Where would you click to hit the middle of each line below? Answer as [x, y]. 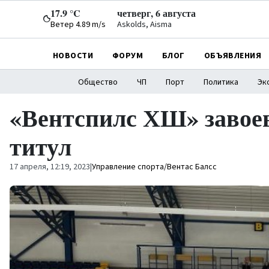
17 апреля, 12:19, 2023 [50, 167]
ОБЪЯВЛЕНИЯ [232, 56]
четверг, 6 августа [156, 13]
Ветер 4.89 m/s [78, 25]
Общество [98, 82]
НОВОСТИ [73, 56]
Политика [221, 82]
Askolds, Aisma [144, 25]
